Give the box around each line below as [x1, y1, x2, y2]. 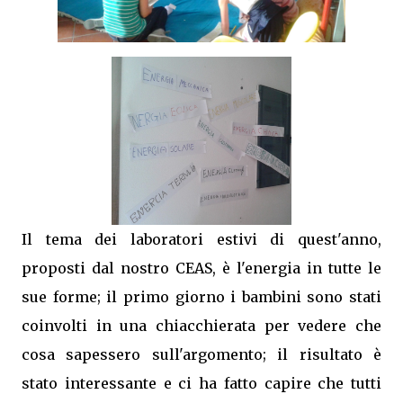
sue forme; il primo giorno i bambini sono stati [22, 287, 381, 306]
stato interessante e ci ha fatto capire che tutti [22, 373, 381, 392]
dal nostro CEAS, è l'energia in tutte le [92, 258, 381, 277]
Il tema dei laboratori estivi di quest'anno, [22, 229, 381, 248]
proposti [22, 258, 92, 277]
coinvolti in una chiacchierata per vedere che [22, 316, 381, 335]
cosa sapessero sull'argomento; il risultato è [22, 345, 381, 363]
